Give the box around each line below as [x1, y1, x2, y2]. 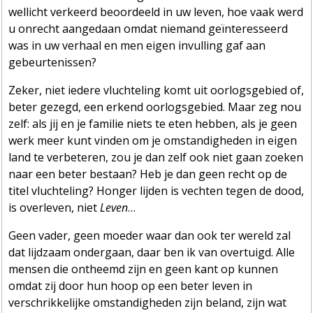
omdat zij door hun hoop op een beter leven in [8, 277, 253, 293]
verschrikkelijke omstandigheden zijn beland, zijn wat [8, 294, 287, 310]
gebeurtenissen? [8, 54, 97, 70]
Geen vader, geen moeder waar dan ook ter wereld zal [8, 227, 291, 243]
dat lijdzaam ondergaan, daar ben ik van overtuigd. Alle [8, 244, 296, 260]
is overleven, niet [8, 199, 101, 215]
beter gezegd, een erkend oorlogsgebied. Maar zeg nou [8, 99, 302, 115]
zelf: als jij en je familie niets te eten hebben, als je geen [8, 115, 298, 131]
